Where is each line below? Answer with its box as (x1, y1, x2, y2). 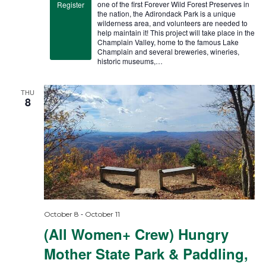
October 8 (43, 210, 79, 218)
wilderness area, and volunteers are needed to (97, 18, 248, 28)
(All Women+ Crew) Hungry (43, 224, 229, 244)
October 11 (84, 210, 120, 218)
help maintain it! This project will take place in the (97, 27, 255, 38)
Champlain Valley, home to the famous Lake (97, 37, 239, 47)
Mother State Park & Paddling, (43, 243, 248, 264)
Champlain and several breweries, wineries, (97, 46, 239, 57)
